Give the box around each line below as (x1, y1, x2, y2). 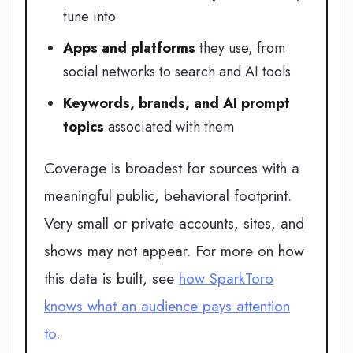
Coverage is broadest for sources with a (44, 158, 299, 179)
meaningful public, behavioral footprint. (44, 185, 292, 206)
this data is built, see (44, 268, 179, 289)
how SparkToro (179, 268, 273, 289)
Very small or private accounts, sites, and (44, 213, 304, 234)
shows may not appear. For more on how (44, 240, 304, 262)
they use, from (195, 38, 285, 58)
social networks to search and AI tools (63, 61, 291, 82)
